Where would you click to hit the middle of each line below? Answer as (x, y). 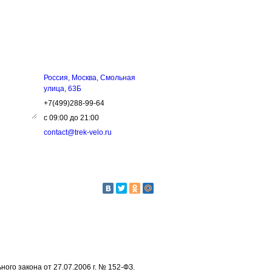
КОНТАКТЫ (68, 55)
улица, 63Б (63, 89)
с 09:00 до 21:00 (71, 118)
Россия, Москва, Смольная (90, 78)
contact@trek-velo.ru (78, 132)
